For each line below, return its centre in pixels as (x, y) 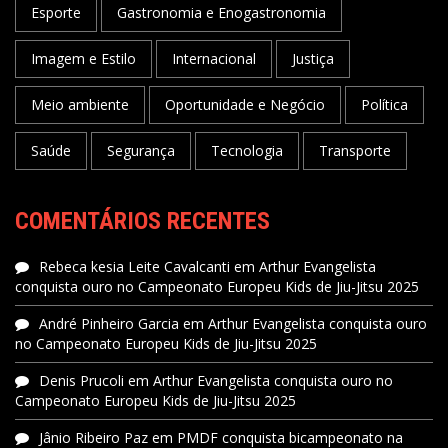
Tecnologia (247, 150)
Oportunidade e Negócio (245, 104)
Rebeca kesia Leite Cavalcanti (134, 266)
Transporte (355, 150)
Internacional (214, 58)
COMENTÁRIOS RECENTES (142, 221)
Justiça (313, 58)
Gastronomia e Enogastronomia (221, 12)
